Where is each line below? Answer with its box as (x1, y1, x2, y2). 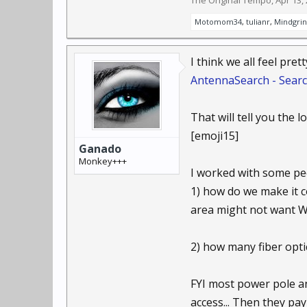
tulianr (246, 16, 270, 27)
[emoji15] (191, 128, 238, 143)
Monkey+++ (79, 155, 127, 167)
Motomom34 (195, 16, 242, 27)
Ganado (79, 141, 121, 156)
